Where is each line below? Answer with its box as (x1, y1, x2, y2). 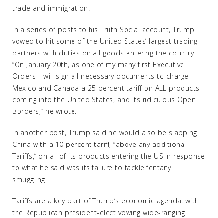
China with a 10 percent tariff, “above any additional (12, 140, 186, 149)
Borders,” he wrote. (12, 107, 77, 116)
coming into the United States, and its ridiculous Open (12, 95, 196, 104)
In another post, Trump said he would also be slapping (12, 128, 197, 137)
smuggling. (12, 175, 47, 184)
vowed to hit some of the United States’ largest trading (12, 36, 198, 46)
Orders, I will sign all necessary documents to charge (12, 72, 189, 81)
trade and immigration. (12, 3, 90, 13)
